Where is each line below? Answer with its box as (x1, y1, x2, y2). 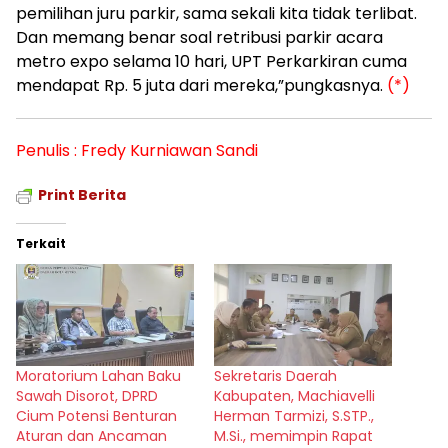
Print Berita (38, 185, 126, 205)
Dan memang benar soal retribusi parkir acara (16, 26, 383, 49)
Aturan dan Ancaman (16, 425, 167, 446)
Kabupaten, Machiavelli (214, 385, 375, 406)
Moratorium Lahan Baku (16, 365, 181, 386)
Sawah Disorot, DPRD (16, 385, 158, 406)
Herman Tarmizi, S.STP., (214, 405, 374, 426)
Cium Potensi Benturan (16, 405, 177, 426)
